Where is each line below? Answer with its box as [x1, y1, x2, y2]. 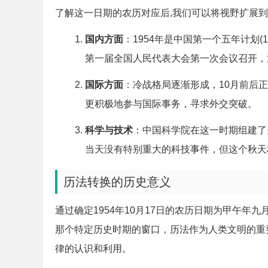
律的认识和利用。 [55, 243, 132, 254]
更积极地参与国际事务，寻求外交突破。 [85, 99, 257, 109]
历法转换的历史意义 [63, 175, 171, 188]
